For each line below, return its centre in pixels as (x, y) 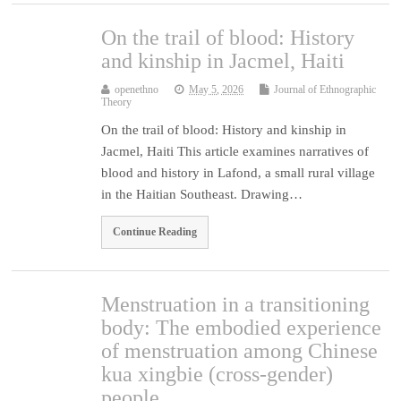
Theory (117, 102)
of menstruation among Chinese (240, 351)
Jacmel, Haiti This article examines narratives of (235, 151)
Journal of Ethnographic (325, 89)
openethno (137, 89)
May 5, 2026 (217, 89)
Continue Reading (155, 232)
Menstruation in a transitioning (236, 305)
